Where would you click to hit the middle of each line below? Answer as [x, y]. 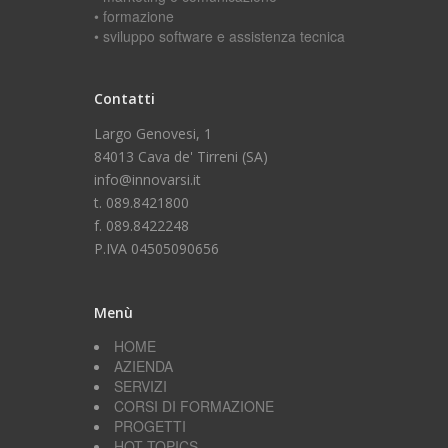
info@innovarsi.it [147, 180]
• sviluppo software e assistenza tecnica [219, 36]
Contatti [124, 99]
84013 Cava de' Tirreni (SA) [181, 157]
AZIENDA [143, 366]
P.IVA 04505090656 [156, 249]
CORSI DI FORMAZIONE [194, 406]
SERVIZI [140, 386]
